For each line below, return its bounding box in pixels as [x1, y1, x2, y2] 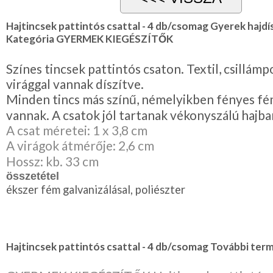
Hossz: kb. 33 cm [6, 154, 99, 169]
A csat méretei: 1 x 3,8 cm [6, 122, 147, 138]
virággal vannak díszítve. [6, 76, 144, 91]
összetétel [6, 169, 59, 182]
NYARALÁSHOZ [1, 10, 75, 21]
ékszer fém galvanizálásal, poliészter [6, 183, 185, 196]
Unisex [1, 41, 32, 51]
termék [1, 52, 30, 62]
